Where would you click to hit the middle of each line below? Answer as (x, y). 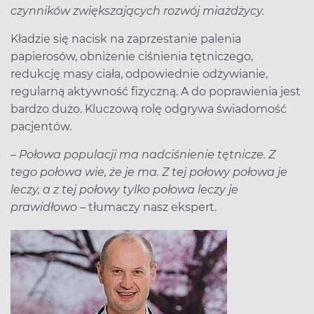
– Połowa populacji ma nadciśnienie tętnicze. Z (143, 154)
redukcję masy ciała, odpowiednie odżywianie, (139, 74)
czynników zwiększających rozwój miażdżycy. (137, 11)
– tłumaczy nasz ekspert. (147, 207)
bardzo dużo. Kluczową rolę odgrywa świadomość (149, 109)
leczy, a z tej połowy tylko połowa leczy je (124, 189)
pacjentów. (41, 126)
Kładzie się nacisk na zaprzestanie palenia (126, 39)
